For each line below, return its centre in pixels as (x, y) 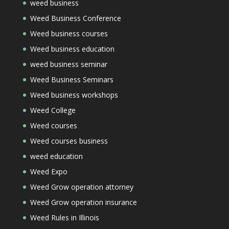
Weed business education (72, 49)
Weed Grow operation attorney (82, 187)
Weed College (53, 110)
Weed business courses (69, 33)
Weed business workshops (74, 95)
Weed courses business (69, 141)
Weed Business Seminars (72, 79)
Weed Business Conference (75, 18)
